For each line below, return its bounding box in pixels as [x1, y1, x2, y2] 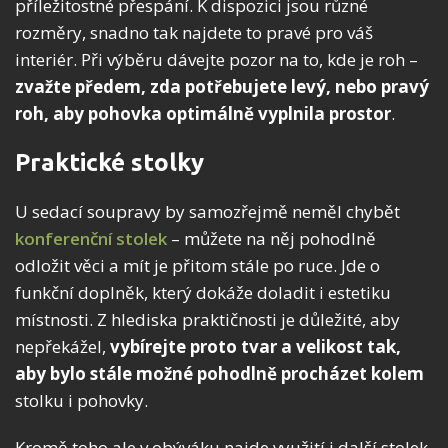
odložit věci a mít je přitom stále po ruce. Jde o [15, 253, 380, 277]
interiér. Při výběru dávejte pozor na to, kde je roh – [15, 47, 418, 71]
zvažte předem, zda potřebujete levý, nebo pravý [15, 74, 429, 98]
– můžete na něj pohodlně [167, 226, 376, 250]
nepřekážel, [15, 334, 110, 358]
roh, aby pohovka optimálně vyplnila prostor [15, 101, 391, 125]
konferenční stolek [15, 226, 167, 250]
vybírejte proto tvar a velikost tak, [110, 334, 401, 358]
